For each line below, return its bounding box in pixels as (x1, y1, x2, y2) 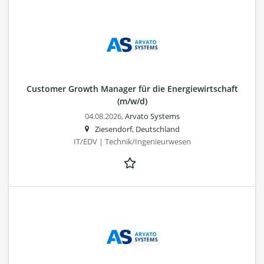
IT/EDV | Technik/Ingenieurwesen (73, 136, 191, 147)
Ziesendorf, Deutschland (94, 124, 180, 134)
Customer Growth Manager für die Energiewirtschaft (26, 82, 238, 94)
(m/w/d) (117, 95, 147, 107)
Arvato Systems (124, 111, 180, 121)
